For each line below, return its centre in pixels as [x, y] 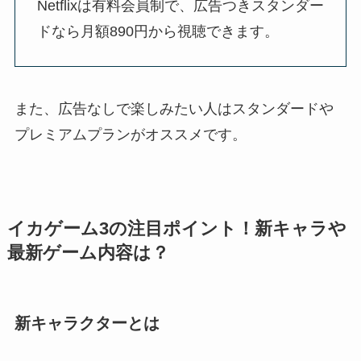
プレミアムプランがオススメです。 [130, 134]
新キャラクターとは [87, 323]
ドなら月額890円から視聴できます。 [158, 32]
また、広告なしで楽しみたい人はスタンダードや [174, 108]
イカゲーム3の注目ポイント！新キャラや [176, 228]
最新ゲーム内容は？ [88, 253]
